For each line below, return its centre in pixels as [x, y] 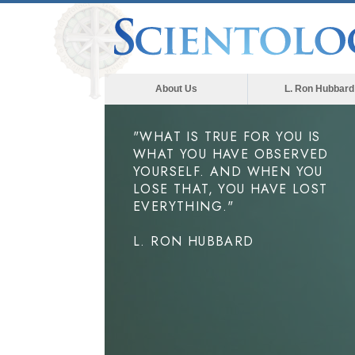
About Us [176, 89]
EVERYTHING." [184, 206]
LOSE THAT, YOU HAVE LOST [231, 189]
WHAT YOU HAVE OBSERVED [231, 154]
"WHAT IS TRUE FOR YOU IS [227, 137]
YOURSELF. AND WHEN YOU [228, 172]
